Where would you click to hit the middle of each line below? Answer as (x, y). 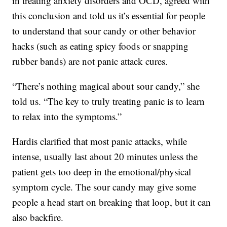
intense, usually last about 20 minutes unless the (105, 157)
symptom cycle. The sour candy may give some (104, 187)
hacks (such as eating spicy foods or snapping (101, 46)
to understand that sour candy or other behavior (104, 31)
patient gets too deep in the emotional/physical (102, 172)
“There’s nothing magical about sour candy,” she (106, 86)
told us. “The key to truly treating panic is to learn (109, 101)
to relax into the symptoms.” (67, 117)
